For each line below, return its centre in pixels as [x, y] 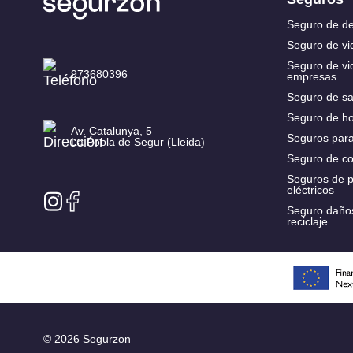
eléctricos [310, 190]
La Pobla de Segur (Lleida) [138, 141]
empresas [311, 76]
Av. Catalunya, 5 [111, 130]
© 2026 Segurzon [87, 339]
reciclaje [307, 221]
